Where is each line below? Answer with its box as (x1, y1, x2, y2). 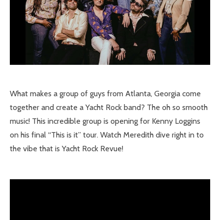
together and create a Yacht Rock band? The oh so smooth (10, 103, 208, 112)
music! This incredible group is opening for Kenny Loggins (10, 116, 200, 126)
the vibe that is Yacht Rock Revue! (10, 144, 123, 153)
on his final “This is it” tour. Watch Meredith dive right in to (10, 130, 204, 139)
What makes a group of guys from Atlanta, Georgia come (10, 89, 201, 98)
